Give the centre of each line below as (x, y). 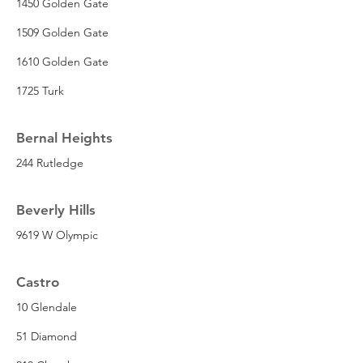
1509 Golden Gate (62, 32)
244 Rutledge (50, 162)
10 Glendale (47, 307)
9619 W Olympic (57, 235)
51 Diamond (47, 336)
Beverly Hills (56, 209)
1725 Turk (40, 90)
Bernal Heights (64, 137)
